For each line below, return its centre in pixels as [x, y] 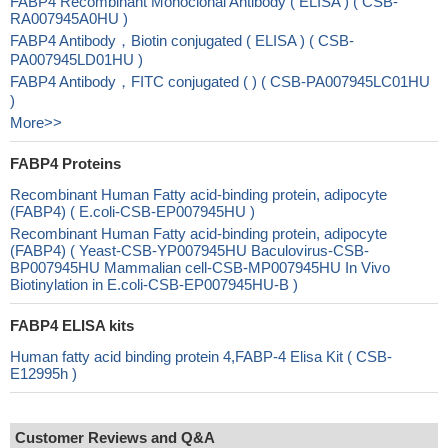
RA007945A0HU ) [69, 18]
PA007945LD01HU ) [76, 59]
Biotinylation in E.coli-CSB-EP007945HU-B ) [154, 284]
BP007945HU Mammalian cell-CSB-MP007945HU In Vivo [200, 267]
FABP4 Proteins [65, 163]
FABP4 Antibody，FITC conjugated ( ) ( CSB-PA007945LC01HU [220, 81]
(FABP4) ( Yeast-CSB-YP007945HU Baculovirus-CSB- [189, 250]
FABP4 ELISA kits [72, 325]
